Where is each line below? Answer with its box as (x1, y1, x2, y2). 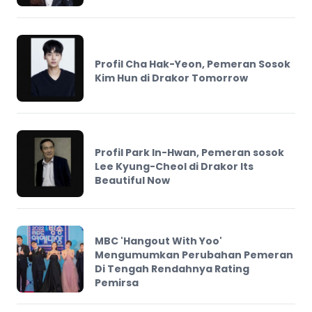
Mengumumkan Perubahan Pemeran (95, 247, 293, 262)
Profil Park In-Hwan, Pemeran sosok (95, 145, 284, 159)
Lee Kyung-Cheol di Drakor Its (95, 159, 253, 173)
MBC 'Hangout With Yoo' (95, 233, 222, 248)
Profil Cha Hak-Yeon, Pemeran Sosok (95, 56, 290, 71)
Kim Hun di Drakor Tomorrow (95, 70, 248, 85)
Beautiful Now (95, 173, 170, 187)
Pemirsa (95, 275, 139, 290)
